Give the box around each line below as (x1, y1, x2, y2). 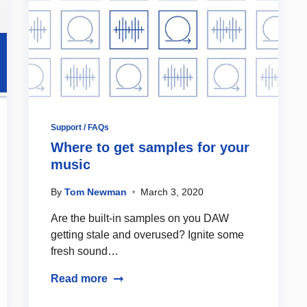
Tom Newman (64, 186, 127, 197)
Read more (51, 272, 108, 284)
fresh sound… (51, 245, 119, 257)
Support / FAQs (51, 122, 109, 132)
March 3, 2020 (140, 186, 204, 197)
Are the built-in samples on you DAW (51, 212, 229, 224)
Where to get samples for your (51, 139, 249, 155)
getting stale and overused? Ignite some (51, 228, 244, 241)
